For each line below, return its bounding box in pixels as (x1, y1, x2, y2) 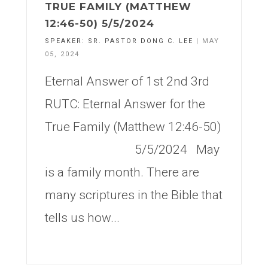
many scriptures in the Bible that (45, 188, 223, 202)
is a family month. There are (45, 165, 199, 179)
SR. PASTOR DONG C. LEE (88, 37, 193, 45)
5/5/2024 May (45, 142, 220, 157)
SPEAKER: (45, 37, 88, 45)
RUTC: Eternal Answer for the (45, 97, 205, 111)
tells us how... (45, 211, 120, 225)
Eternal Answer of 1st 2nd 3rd (45, 74, 209, 89)
